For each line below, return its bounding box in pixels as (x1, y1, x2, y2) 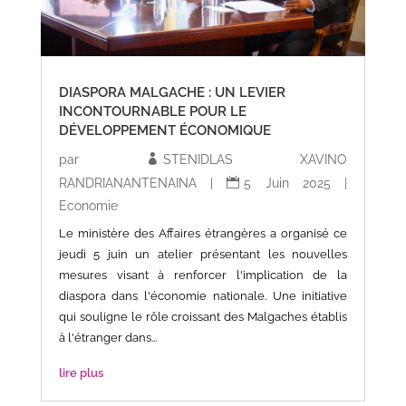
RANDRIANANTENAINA (58, 175, 197, 190)
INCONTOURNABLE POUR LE (58, 102, 246, 120)
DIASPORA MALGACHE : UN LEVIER (58, 83, 285, 101)
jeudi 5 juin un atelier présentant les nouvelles (58, 246, 348, 261)
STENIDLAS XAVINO (163, 151, 348, 167)
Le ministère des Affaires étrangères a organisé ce (58, 226, 348, 240)
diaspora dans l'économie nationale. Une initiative (58, 288, 348, 303)
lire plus (58, 365, 103, 380)
